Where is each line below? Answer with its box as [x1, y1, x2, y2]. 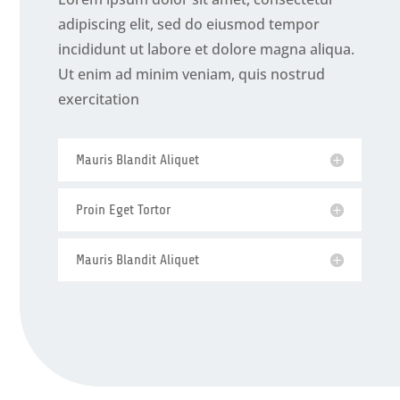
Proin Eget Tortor [75, 201, 171, 218]
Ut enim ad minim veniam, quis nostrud [57, 63, 325, 84]
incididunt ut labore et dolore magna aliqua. [57, 38, 354, 59]
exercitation [57, 88, 139, 109]
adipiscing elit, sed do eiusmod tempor [57, 13, 320, 34]
